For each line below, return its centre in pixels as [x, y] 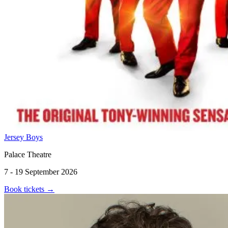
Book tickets [25, 189]
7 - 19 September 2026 [41, 172]
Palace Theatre [28, 154]
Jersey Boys [23, 137]
